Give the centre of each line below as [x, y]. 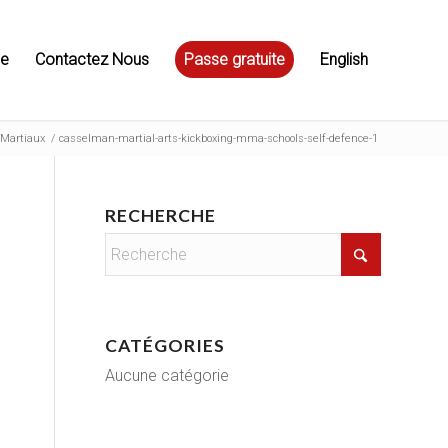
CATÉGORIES [165, 345]
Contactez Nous [92, 59]
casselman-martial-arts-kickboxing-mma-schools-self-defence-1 [218, 138]
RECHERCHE [161, 215]
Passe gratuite [234, 59]
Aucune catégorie [167, 375]
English [344, 59]
